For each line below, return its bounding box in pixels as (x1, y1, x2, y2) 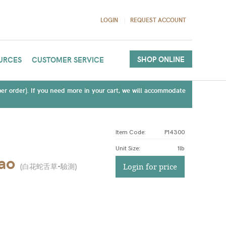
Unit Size (115, 145, 139, 152)
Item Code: (115, 129, 146, 136)
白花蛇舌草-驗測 (22, 161, 75, 171)
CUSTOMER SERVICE (31, 54, 104, 65)
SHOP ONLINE (137, 54, 185, 64)
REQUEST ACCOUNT (130, 16, 186, 24)
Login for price (123, 161, 177, 172)
